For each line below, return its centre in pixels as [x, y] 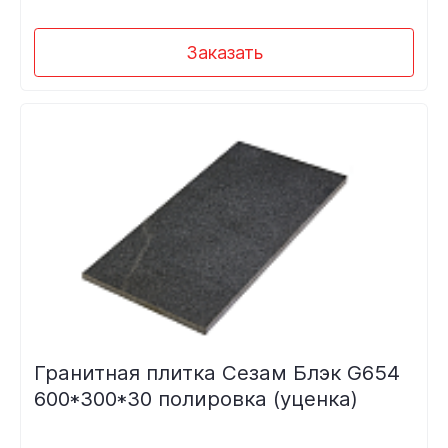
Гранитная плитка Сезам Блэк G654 [216, 373]
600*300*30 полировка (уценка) [195, 399]
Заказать [224, 52]
